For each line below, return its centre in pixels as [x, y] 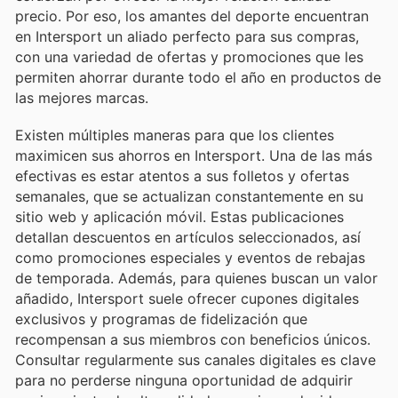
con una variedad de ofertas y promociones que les [189, 56]
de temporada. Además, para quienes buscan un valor [196, 278]
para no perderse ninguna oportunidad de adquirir [184, 380]
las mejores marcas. [82, 97]
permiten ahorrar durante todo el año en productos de [198, 77]
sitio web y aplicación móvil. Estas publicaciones [179, 216]
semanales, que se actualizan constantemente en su [189, 196]
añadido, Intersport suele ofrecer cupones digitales [187, 298]
